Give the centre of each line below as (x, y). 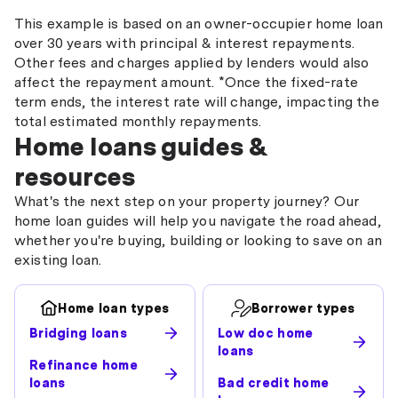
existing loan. (58, 260)
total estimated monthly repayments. (138, 121)
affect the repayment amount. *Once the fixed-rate (186, 82)
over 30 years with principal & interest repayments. (185, 43)
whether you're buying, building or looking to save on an (198, 240)
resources (75, 177)
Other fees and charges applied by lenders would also (192, 63)
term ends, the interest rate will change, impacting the (197, 102)
